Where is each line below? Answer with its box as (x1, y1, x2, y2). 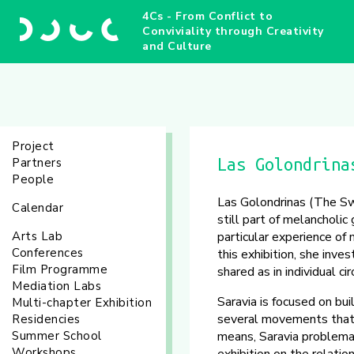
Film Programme (12, 262, 107, 277)
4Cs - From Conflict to (142, 9, 273, 24)
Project (12, 138, 55, 154)
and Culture (142, 39, 212, 54)
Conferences (12, 245, 84, 261)
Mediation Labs (12, 278, 101, 294)
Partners (12, 155, 62, 171)
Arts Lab (12, 228, 62, 244)
